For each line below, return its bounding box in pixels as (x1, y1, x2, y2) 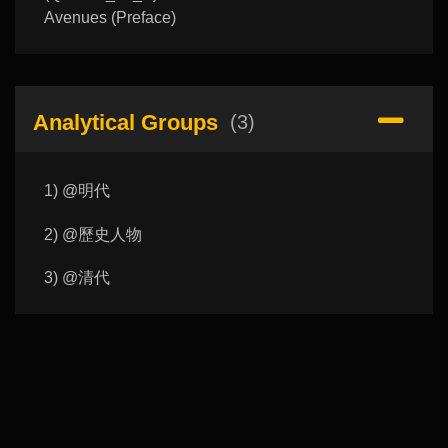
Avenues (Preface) (43, 9, 176, 27)
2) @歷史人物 (43, 225, 142, 243)
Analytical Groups (32, 109, 218, 135)
